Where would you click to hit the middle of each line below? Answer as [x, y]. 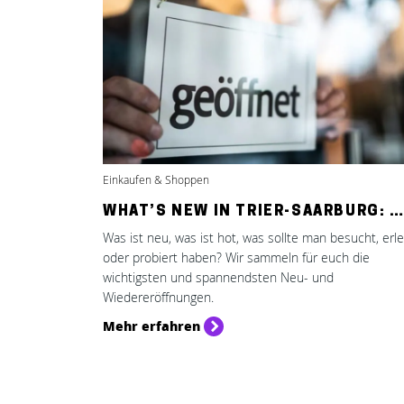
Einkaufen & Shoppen [156, 180]
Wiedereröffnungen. [158, 297]
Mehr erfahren [151, 326]
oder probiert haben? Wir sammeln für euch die [236, 257]
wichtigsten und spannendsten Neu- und [218, 277]
